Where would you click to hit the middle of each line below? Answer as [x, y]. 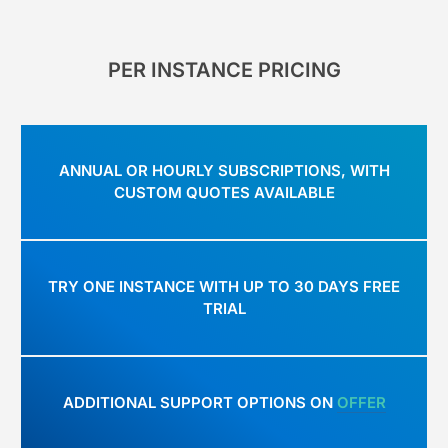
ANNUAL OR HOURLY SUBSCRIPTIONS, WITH [224, 171]
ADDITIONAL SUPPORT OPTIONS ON [197, 403]
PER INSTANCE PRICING [224, 69]
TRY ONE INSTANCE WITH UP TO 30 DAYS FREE [224, 287]
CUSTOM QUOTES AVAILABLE [224, 193]
